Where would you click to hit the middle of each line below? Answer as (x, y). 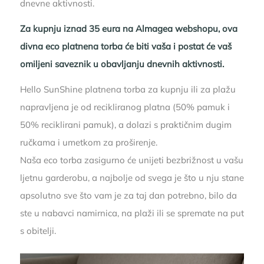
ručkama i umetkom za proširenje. (88, 142)
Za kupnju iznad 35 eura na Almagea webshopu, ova (128, 29)
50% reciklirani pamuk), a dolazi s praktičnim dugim (126, 124)
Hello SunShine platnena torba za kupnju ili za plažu (128, 89)
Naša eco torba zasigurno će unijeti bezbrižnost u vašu (131, 160)
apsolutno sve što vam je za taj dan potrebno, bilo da (128, 195)
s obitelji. (38, 230)
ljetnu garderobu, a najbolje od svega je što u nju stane (132, 177)
